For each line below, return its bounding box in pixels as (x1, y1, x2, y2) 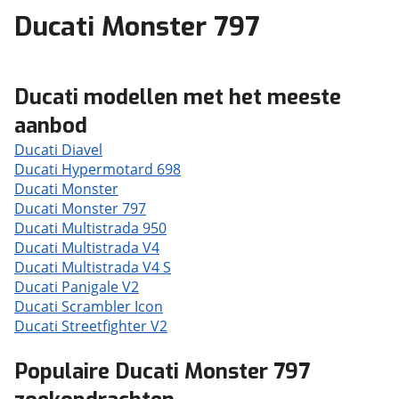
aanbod (14, 111, 87, 140)
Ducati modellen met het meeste (14, 83, 341, 111)
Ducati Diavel (14, 140, 102, 159)
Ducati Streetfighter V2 (14, 316, 167, 336)
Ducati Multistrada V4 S (14, 257, 171, 277)
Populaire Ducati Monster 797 (14, 357, 310, 386)
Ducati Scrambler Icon (14, 297, 163, 316)
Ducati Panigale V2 (14, 277, 139, 297)
